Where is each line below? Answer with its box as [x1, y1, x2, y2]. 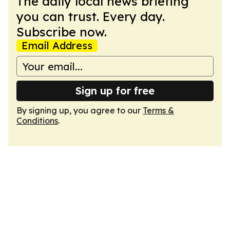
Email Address [22, 39, 92, 52]
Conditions [16, 116, 58, 126]
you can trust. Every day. [16, 9, 165, 24]
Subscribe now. [16, 24, 107, 40]
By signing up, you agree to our [16, 105, 143, 116]
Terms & [143, 105, 174, 116]
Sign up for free [75, 84, 155, 97]
